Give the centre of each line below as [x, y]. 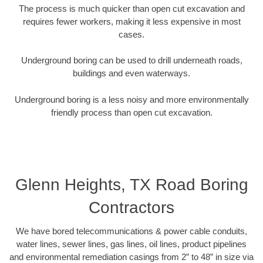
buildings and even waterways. [131, 73]
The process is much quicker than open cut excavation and [131, 8]
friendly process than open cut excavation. [131, 112]
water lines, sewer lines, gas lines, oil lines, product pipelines [131, 244]
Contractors [131, 208]
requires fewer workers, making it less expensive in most [131, 21]
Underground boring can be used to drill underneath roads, [131, 60]
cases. [131, 34]
